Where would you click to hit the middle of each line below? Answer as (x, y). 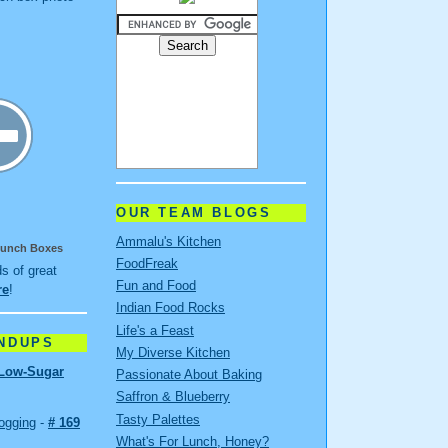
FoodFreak (147, 263)
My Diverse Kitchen (173, 352)
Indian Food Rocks (170, 308)
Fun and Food (156, 286)
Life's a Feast (155, 330)
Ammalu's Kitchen (168, 241)
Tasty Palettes (158, 419)
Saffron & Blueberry (173, 397)
